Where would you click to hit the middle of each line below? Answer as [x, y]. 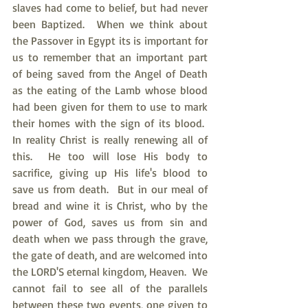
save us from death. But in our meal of [110, 189]
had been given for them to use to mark [110, 107]
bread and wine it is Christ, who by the [110, 206]
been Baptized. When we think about [110, 24]
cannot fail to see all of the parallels [110, 288]
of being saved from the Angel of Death [110, 74]
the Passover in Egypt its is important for [110, 41]
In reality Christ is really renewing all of [110, 140]
